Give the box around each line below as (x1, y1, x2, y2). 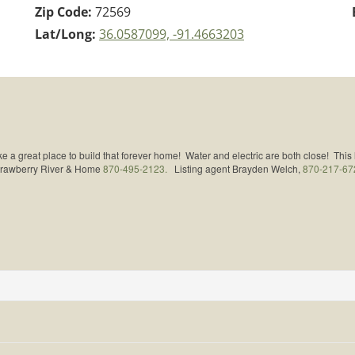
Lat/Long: (35, 25, 99, 43)
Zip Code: (35, 2, 95, 21)
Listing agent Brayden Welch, (167, 162, 303, 176)
